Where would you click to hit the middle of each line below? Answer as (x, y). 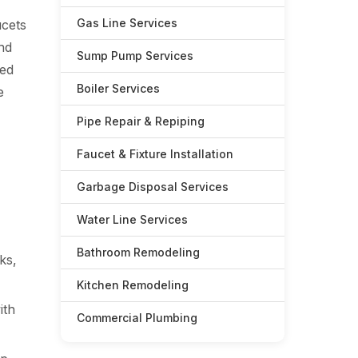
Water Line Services (132, 219)
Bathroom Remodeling (138, 252)
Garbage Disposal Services (153, 187)
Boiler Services (118, 88)
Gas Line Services (127, 23)
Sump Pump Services (135, 56)
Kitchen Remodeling (133, 285)
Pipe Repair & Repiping (141, 121)
